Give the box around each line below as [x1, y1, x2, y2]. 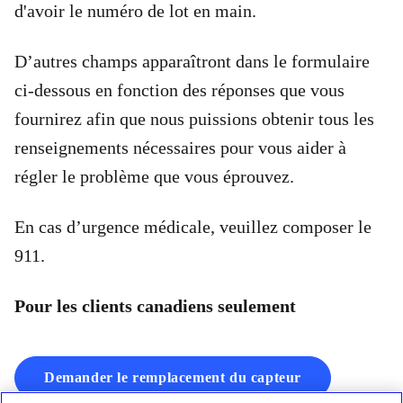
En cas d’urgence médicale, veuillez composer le [14, 217, 372, 237]
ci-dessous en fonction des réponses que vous [14, 80, 345, 100]
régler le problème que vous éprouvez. [14, 166, 294, 186]
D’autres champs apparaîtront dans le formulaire [14, 51, 370, 71]
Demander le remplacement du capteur [44, 370, 301, 385]
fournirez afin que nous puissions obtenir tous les [14, 109, 374, 129]
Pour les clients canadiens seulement [14, 296, 296, 316]
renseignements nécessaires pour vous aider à [14, 138, 346, 157]
